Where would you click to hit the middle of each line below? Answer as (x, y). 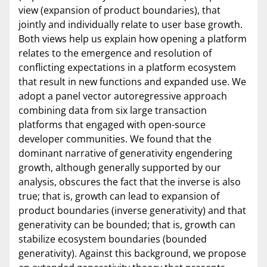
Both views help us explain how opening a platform (133, 38)
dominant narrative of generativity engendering (125, 153)
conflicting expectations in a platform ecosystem (127, 67)
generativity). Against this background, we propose (132, 253)
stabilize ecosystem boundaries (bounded (113, 239)
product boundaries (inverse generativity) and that (132, 210)
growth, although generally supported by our (120, 167)
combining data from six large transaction (113, 110)
